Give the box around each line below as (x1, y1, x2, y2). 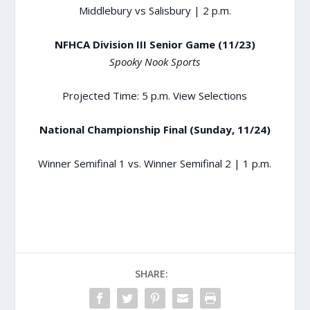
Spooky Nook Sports (109, 54, 201, 69)
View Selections (173, 88, 248, 102)
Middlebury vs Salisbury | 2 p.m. (78, 3, 231, 17)
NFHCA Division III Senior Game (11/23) (54, 37, 255, 51)
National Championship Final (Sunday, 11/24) (39, 122, 271, 136)
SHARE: (135, 266, 168, 280)
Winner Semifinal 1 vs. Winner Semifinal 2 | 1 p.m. (38, 156, 272, 170)
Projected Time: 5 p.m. (62, 88, 174, 102)
